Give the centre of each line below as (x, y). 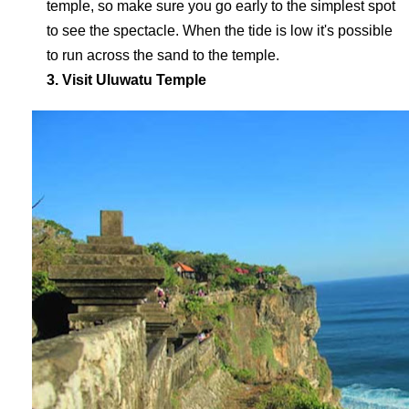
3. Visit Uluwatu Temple (126, 80)
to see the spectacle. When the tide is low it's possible (220, 31)
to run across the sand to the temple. (163, 55)
